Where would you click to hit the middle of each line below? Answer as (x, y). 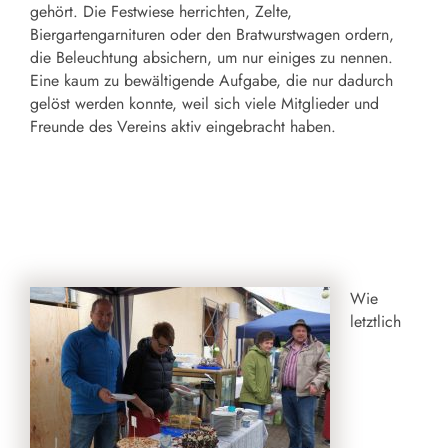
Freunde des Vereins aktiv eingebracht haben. (183, 126)
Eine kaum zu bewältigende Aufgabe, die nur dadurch (211, 80)
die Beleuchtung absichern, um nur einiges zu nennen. (211, 57)
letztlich (375, 321)
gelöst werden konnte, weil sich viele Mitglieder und (204, 103)
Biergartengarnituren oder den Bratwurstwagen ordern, (212, 34)
